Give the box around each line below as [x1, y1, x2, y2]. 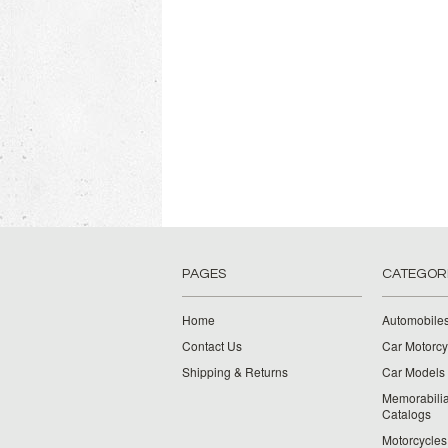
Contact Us [182, 337, 242, 354]
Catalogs [382, 405, 431, 422]
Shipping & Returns [182, 363, 288, 380]
